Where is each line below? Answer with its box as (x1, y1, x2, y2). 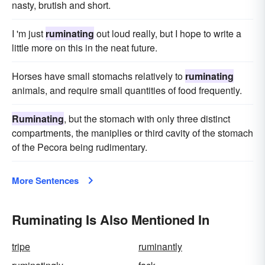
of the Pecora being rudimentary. (12, 140, 147, 154)
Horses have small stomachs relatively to (12, 69, 185, 83)
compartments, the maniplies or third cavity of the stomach (12, 126, 253, 140)
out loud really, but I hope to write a (94, 27, 241, 40)
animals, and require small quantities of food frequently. (12, 83, 242, 97)
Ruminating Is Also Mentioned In (12, 210, 209, 229)
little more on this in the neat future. (12, 41, 157, 54)
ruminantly (138, 240, 182, 253)
